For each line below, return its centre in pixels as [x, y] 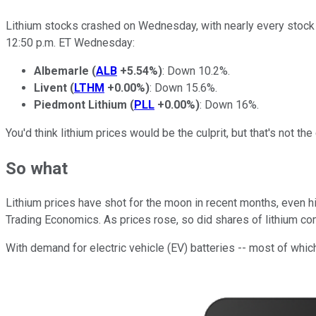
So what [37, 168]
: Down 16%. [229, 104]
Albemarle [61, 71]
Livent [50, 87]
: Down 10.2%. [196, 71]
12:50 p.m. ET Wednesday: [70, 42]
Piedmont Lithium [80, 104]
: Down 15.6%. [183, 87]
